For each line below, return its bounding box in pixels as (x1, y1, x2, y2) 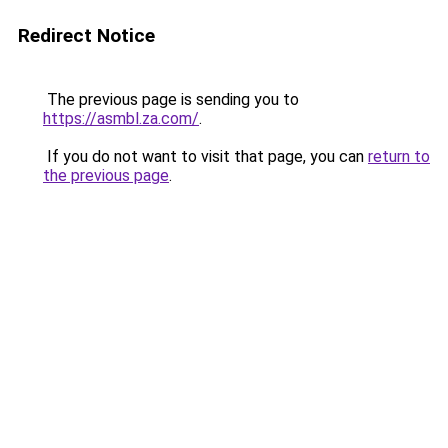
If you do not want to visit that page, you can (43, 147, 368, 166)
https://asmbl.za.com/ (43, 109, 199, 128)
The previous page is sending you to (43, 90, 299, 109)
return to (368, 147, 430, 166)
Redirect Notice (18, 24, 155, 47)
